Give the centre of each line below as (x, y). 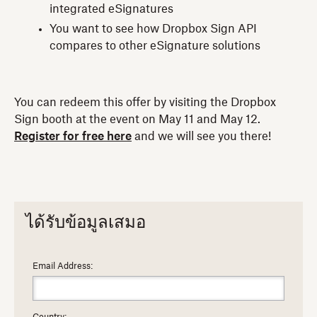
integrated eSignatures (111, 9)
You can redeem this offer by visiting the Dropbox (145, 102)
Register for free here (73, 136)
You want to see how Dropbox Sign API (153, 29)
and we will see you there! (201, 136)
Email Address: (63, 266)
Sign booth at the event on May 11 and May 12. (137, 119)
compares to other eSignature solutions (155, 46)
